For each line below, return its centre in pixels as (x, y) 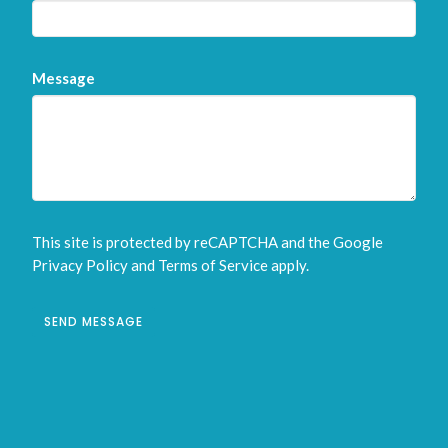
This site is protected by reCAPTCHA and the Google (208, 242)
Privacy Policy (80, 265)
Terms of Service (213, 265)
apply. (289, 265)
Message (64, 78)
